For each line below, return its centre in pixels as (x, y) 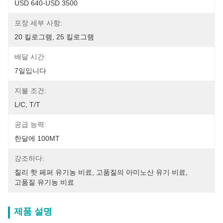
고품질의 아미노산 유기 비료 (141, 172)
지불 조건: (30, 91)
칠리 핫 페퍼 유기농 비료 (53, 172)
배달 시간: (30, 57)
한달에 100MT (37, 138)
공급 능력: (30, 124)
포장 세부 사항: (38, 23)
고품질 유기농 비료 (44, 182)
